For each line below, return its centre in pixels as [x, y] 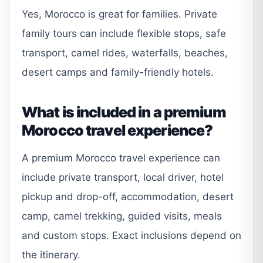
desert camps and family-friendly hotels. [118, 72]
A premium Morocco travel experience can [121, 158]
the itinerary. [51, 254]
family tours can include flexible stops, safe [124, 33]
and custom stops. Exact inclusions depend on [131, 235]
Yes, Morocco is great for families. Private [119, 14]
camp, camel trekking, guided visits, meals [122, 216]
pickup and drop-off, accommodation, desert [128, 196]
